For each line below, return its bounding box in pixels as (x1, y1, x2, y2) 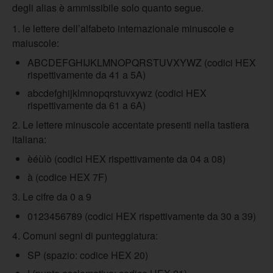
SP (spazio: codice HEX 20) (27, 248, 148, 262)
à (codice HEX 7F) (27, 170, 107, 184)
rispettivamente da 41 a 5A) (27, 68, 146, 82)
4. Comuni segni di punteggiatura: (12, 229, 158, 243)
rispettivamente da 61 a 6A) (27, 98, 146, 112)
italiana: (12, 132, 46, 146)
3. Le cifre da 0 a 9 (12, 190, 91, 204)
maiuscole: (12, 36, 59, 50)
